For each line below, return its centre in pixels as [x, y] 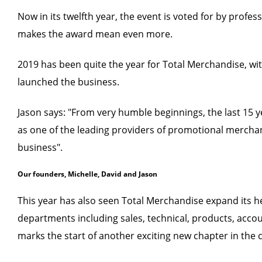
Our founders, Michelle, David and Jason [87, 174]
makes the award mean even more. [96, 34]
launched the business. [68, 82]
